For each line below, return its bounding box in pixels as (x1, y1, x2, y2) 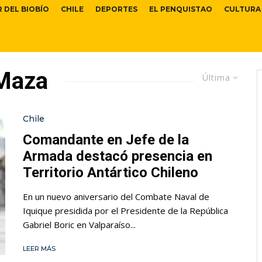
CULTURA (224, 5, 261, 14)
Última (202, 72, 230, 84)
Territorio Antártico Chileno (23, 164, 198, 181)
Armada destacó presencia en (23, 147, 212, 164)
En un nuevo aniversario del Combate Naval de (23, 190, 209, 202)
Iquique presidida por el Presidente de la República (23, 204, 228, 216)
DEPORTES (95, 5, 137, 14)
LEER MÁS (23, 244, 56, 253)
